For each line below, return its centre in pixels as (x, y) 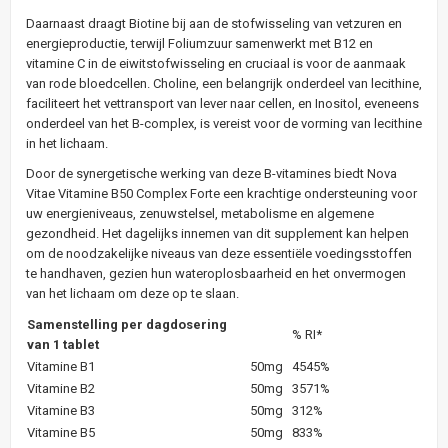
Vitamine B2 (61, 388)
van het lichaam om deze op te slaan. (132, 293)
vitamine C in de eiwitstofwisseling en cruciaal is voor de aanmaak (216, 63)
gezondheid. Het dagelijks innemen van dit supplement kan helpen (217, 233)
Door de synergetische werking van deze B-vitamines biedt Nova (211, 173)
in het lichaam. (67, 143)
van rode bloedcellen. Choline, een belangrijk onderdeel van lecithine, (224, 83)
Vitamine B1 (61, 366)
